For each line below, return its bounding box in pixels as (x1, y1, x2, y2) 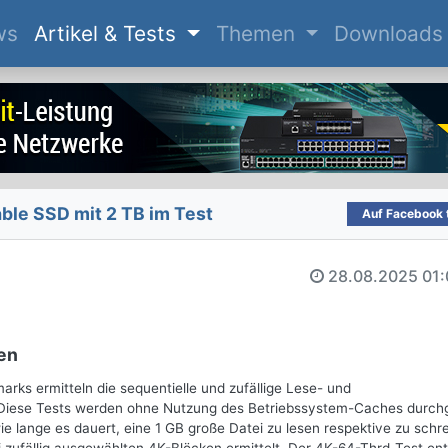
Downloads (334, 21, 444, 47)
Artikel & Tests (33, 21, 182, 47)
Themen (215, 21, 301, 47)
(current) (16, 20, 105, 46)
